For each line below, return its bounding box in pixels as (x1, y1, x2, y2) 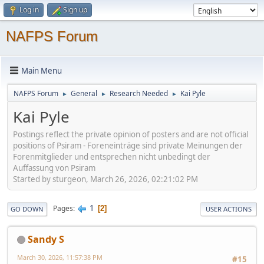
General (71, 88, 97, 98)
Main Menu (21, 65, 62, 76)
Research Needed (110, 88, 168, 98)
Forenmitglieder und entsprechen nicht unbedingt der (13, 151, 210, 162)
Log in (19, 5, 39, 15)
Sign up (63, 5, 87, 15)
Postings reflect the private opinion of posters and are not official (13, 128, 248, 140)
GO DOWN (11, 204, 44, 213)
